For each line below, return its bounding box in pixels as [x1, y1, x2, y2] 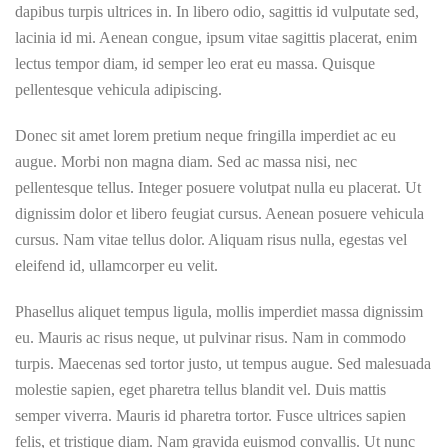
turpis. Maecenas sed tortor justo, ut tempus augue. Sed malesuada [15, 355, 431, 372]
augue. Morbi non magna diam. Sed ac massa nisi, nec [15, 153, 357, 170]
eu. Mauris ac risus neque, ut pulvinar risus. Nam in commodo [15, 329, 406, 346]
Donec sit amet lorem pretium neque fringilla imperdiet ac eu [15, 127, 396, 144]
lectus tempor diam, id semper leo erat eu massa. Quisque [15, 55, 375, 72]
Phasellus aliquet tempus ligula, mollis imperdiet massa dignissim [15, 303, 423, 320]
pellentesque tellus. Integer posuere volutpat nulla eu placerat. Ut [15, 179, 421, 196]
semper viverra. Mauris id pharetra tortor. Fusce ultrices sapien [15, 407, 406, 424]
